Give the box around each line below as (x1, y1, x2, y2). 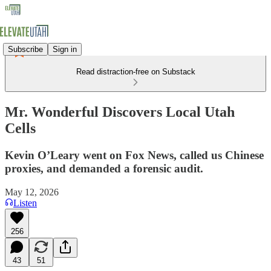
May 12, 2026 (5, 186, 59, 197)
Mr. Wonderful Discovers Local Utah (5, 103, 235, 120)
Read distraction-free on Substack (76, 67, 195, 76)
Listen (13, 197, 37, 208)
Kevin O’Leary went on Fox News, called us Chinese (5, 148, 264, 162)
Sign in (53, 44, 77, 54)
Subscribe (8, 44, 43, 54)
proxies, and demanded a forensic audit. (5, 162, 203, 175)
